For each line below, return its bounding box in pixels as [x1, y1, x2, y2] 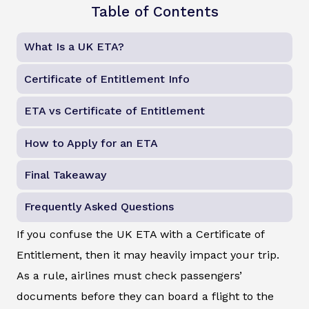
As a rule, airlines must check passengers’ [17, 269, 242, 283]
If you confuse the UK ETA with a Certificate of [17, 228, 264, 241]
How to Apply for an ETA [24, 136, 159, 150]
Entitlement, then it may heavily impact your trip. [17, 248, 279, 262]
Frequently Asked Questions [24, 200, 175, 214]
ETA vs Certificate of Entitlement [24, 104, 206, 118]
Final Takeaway [24, 168, 107, 181]
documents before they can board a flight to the [17, 290, 274, 303]
